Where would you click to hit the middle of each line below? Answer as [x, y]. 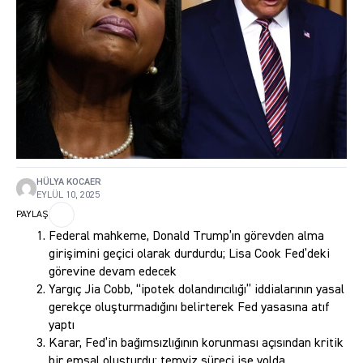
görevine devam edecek [113, 272]
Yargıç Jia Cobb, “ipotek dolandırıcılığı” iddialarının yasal [196, 290]
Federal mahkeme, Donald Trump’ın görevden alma [186, 236]
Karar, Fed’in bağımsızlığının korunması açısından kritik [196, 343]
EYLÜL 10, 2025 [68, 195]
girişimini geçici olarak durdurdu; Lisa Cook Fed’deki [189, 254]
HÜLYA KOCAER [69, 182]
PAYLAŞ [32, 214]
